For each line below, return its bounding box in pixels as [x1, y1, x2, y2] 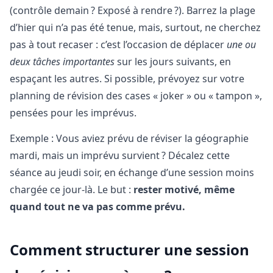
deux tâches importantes [10, 54, 115, 68]
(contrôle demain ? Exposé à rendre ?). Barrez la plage [10, 3, 255, 17]
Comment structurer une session [10, 239, 249, 260]
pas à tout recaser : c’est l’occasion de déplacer [10, 37, 227, 51]
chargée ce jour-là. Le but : [10, 183, 133, 197]
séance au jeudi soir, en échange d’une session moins [10, 166, 254, 180]
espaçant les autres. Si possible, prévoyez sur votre [10, 71, 244, 85]
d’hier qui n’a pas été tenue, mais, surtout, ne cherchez [10, 20, 261, 34]
